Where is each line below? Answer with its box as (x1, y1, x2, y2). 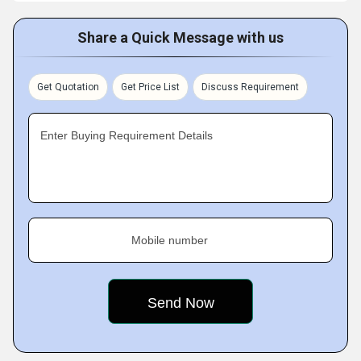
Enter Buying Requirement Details (40, 129, 213, 142)
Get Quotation (37, 81, 99, 93)
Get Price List (121, 81, 180, 93)
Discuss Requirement (201, 81, 299, 93)
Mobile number (131, 234, 208, 247)
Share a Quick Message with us (77, 29, 284, 46)
